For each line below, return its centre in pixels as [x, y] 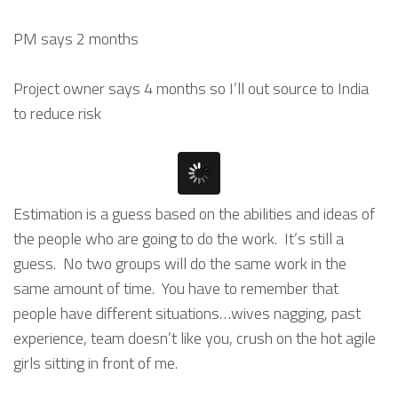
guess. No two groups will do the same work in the [180, 264]
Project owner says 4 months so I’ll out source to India [191, 89]
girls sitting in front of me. [96, 363]
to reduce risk [57, 114]
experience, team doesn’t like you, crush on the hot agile [195, 338]
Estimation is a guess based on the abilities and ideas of [194, 214]
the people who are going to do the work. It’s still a [179, 239]
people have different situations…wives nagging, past [187, 314]
